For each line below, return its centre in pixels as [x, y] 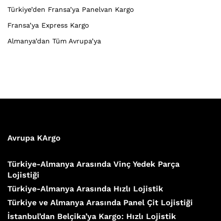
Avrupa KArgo [34, 138]
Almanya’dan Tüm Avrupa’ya [54, 41]
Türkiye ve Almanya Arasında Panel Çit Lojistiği [100, 203]
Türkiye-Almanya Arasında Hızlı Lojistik [85, 189]
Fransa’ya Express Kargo [48, 25]
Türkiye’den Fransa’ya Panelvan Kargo [71, 10]
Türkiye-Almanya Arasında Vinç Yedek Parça [93, 164]
